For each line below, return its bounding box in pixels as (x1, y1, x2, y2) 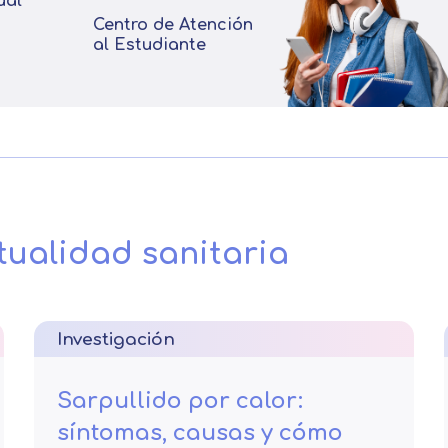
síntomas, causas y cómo (57, 421, 343, 445)
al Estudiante (93, 36, 209, 54)
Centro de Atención (93, 16, 253, 34)
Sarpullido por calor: (57, 389, 303, 413)
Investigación (57, 330, 175, 349)
